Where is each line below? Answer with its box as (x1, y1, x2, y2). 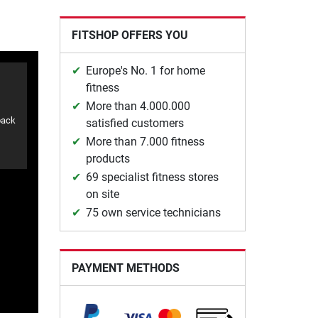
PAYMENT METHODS (71, 261, 180, 275)
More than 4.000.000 (85, 99, 190, 113)
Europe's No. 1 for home (85, 63, 205, 77)
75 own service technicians (85, 205, 221, 219)
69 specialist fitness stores (85, 170, 219, 184)
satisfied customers (85, 116, 184, 130)
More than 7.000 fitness (85, 134, 204, 148)
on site (85, 187, 119, 201)
